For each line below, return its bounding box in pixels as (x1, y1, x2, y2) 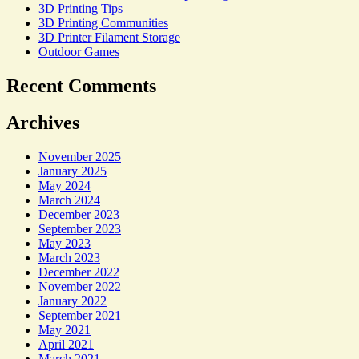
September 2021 (38, 309, 121, 323)
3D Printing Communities (38, 15, 168, 30)
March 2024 (38, 193, 100, 208)
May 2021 (38, 323, 91, 337)
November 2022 (38, 280, 121, 294)
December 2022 (38, 265, 119, 280)
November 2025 (38, 150, 121, 164)
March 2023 (38, 251, 100, 265)
